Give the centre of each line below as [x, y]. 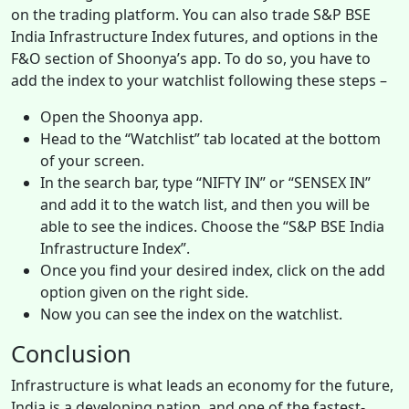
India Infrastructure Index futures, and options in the [194, 36]
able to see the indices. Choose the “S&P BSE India [212, 226]
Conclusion [71, 353]
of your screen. [92, 160]
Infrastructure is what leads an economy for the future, [202, 385]
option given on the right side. [144, 292]
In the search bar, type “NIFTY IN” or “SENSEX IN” [205, 182]
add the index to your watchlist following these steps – [201, 80]
